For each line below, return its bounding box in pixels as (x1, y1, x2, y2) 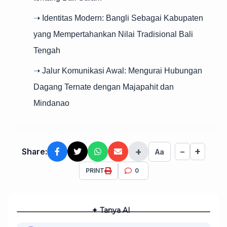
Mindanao (33, 99, 69, 107)
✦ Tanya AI (92, 206, 130, 215)
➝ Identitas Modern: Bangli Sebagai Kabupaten (33, 14, 203, 22)
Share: (22, 146, 47, 157)
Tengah (33, 46, 60, 55)
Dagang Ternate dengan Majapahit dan (33, 83, 174, 91)
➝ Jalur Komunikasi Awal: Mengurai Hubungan (33, 66, 202, 75)
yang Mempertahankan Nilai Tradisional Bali (33, 30, 193, 39)
